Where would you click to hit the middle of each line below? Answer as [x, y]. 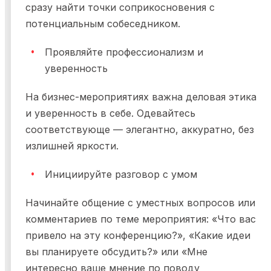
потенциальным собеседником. [103, 24]
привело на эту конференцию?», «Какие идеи [138, 236]
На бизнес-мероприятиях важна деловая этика [141, 97]
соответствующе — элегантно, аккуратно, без [140, 130]
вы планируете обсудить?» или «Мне [116, 252]
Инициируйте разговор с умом [121, 175]
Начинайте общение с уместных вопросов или [140, 203]
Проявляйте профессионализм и [124, 52]
